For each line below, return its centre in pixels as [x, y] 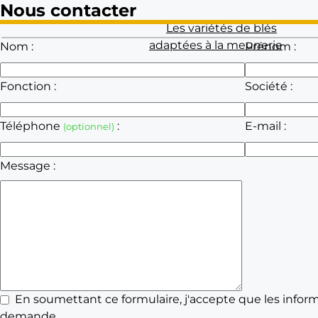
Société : [269, 86]
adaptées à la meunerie [216, 45]
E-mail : [265, 126]
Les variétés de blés [221, 28]
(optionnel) [89, 127]
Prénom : [270, 46]
